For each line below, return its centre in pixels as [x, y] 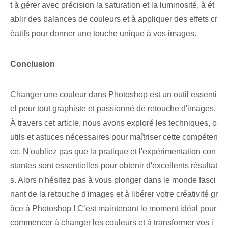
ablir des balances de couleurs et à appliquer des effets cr [114, 19]
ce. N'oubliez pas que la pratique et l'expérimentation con [113, 152]
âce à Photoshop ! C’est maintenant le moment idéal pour [113, 209]
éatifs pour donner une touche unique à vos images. [103, 34]
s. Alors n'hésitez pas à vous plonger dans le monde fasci [113, 180]
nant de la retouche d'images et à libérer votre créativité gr [114, 194]
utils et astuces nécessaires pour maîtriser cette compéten [114, 137]
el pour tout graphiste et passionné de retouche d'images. [113, 109]
